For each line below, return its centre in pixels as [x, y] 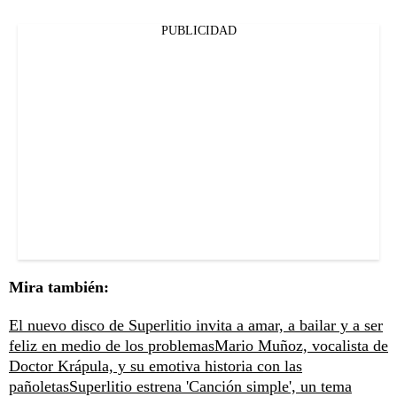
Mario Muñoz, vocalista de [301, 346]
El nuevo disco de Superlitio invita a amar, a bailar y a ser [196, 326]
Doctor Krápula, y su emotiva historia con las [156, 366]
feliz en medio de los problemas [112, 346]
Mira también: [59, 288]
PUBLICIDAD [198, 31]
